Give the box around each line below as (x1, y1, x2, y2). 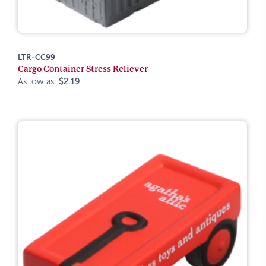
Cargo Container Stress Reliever (18, 64, 148, 74)
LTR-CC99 (18, 53, 55, 62)
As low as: (18, 77, 59, 86)
